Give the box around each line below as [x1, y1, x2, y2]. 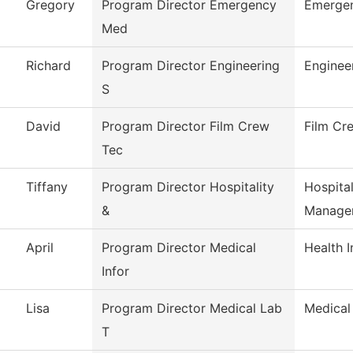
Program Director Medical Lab [102, 300, 282, 317]
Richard [26, 58, 71, 74]
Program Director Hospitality [102, 179, 274, 195]
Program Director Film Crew [102, 118, 269, 135]
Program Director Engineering [102, 58, 280, 74]
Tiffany [26, 179, 68, 195]
